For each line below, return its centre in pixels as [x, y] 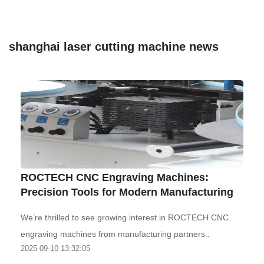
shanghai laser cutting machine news [114, 47]
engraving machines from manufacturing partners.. [115, 234]
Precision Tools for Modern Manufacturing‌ [127, 192]
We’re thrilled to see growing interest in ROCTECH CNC [125, 217]
